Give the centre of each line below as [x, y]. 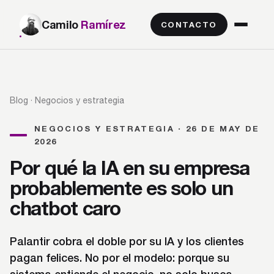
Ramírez [103, 24]
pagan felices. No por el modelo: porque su [120, 257]
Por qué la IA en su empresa [130, 168]
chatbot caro [65, 208]
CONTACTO [189, 24]
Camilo [61, 24]
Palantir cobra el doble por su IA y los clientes [127, 241]
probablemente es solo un [121, 188]
